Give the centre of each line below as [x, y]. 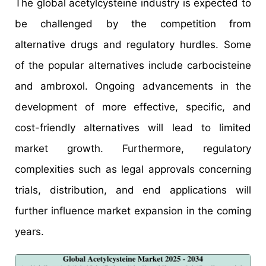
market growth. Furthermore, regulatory [133, 148]
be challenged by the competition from [133, 23]
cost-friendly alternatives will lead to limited [133, 127]
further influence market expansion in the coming [133, 210]
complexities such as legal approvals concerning [133, 169]
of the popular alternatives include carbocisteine [133, 65]
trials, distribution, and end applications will [133, 190]
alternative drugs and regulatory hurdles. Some [133, 44]
